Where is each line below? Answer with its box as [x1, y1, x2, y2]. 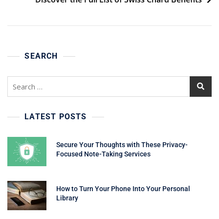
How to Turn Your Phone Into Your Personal [56, 184, 190, 193]
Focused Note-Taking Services [56, 150, 152, 158]
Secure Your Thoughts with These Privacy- [56, 140, 188, 149]
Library [56, 194, 78, 202]
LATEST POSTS [24, 111, 87, 121]
